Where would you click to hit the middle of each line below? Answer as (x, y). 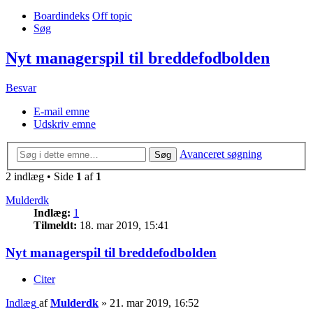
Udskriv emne (65, 124)
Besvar (21, 88)
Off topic (112, 16)
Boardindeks (61, 16)
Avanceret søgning (221, 154)
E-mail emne (61, 112)
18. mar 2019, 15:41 (123, 225)
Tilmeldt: (55, 225)
